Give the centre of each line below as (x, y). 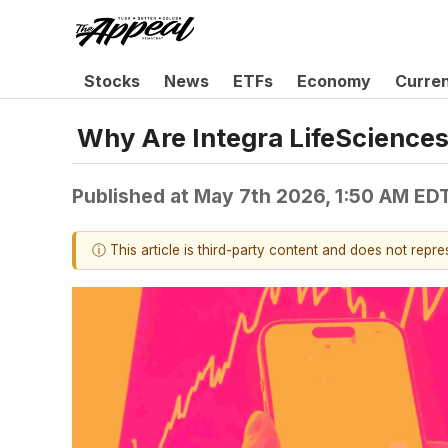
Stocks (112, 81)
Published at (133, 195)
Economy (334, 81)
